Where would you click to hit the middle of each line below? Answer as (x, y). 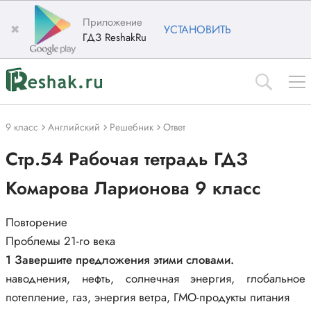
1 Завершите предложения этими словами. (120, 260)
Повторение (36, 222)
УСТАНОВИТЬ (197, 30)
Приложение (112, 22)
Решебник (132, 127)
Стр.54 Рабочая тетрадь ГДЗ (127, 159)
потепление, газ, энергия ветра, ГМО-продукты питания (148, 297)
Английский (74, 127)
